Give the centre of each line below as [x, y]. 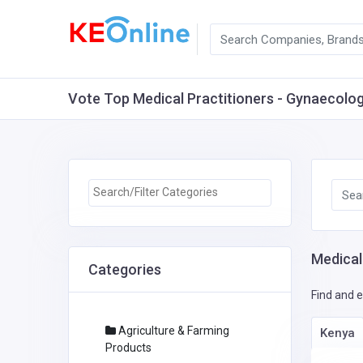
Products [128, 348]
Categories [125, 269]
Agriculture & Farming [173, 331]
